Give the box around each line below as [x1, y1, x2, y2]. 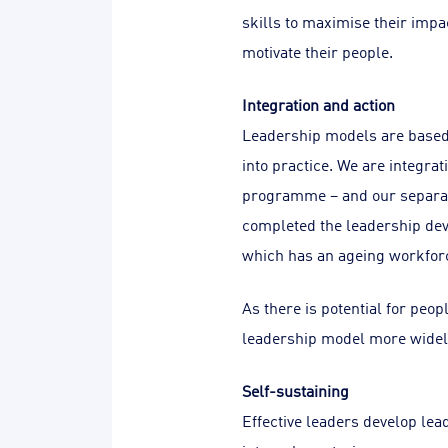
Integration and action [242, 93, 395, 115]
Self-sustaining [242, 379, 349, 401]
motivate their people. [242, 40, 393, 62]
